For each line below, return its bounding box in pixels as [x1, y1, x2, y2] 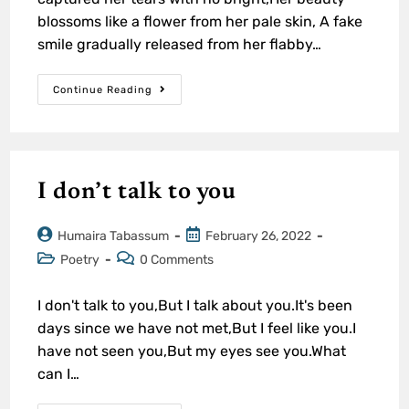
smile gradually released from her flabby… [37, 35, 322, 53]
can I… [37, 364, 80, 383]
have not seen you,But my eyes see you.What [37, 341, 347, 360]
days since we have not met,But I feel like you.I [37, 319, 357, 337]
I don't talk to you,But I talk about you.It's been [37, 296, 353, 314]
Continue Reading [53, 83, 153, 96]
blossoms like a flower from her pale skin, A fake [37, 12, 363, 30]
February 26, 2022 [205, 227, 312, 244]
